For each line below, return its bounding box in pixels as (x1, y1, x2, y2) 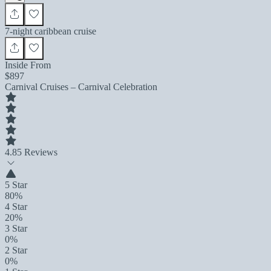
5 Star (5, 179, 27, 190)
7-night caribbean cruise (5, 25, 96, 36)
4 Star (5, 201, 27, 212)
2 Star (5, 244, 27, 255)
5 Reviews (17, 146, 57, 157)
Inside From (5, 59, 51, 70)
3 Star (5, 223, 27, 233)
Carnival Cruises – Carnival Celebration (5, 81, 157, 92)
